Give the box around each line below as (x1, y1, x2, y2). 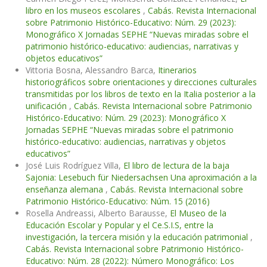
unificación (26, 100, 69, 112)
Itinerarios (158, 64, 197, 76)
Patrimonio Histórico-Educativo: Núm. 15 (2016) (26, 195, 210, 207)
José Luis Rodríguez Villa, (26, 160, 123, 172)
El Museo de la (170, 207, 226, 219)
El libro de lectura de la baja (123, 160, 229, 172)
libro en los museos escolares (26, 5, 143, 17)
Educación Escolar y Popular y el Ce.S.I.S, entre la (26, 219, 213, 231)
